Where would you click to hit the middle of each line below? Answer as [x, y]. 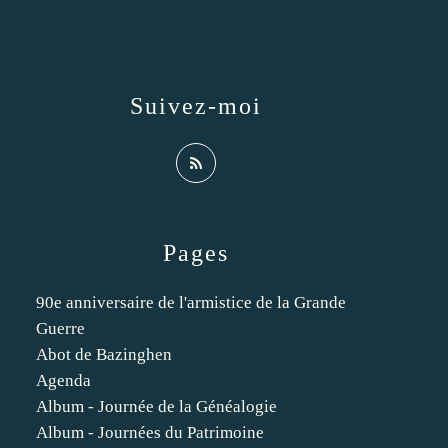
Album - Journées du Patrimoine [150, 432]
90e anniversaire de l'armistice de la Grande [191, 302]
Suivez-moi [196, 106]
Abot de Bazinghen [104, 354]
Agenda [63, 380]
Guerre [60, 328]
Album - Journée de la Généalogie [156, 406]
